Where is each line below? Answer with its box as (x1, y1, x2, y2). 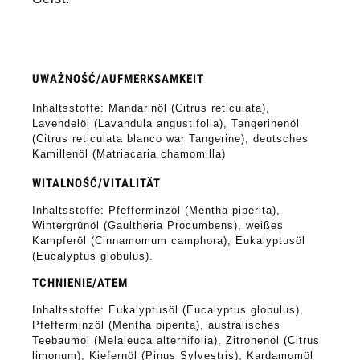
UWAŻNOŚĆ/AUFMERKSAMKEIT (32, 71, 204, 86)
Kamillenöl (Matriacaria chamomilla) (32, 147, 226, 160)
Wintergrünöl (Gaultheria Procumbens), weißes (32, 219, 284, 231)
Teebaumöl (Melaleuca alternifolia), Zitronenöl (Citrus (32, 333, 320, 346)
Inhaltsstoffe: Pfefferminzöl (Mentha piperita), (32, 203, 280, 216)
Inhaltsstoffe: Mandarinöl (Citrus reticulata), (32, 101, 270, 114)
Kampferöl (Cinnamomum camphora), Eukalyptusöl (32, 234, 305, 247)
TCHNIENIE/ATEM (32, 275, 128, 290)
